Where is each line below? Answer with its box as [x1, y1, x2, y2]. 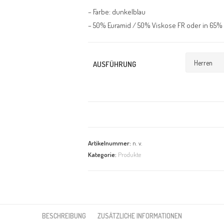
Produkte [118, 150, 141, 158]
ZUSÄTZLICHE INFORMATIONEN [97, 211, 182, 220]
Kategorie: [88, 150, 118, 158]
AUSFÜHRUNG [93, 59, 136, 69]
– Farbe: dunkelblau [88, 7, 145, 16]
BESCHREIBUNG [42, 211, 86, 220]
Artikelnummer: [88, 139, 132, 147]
